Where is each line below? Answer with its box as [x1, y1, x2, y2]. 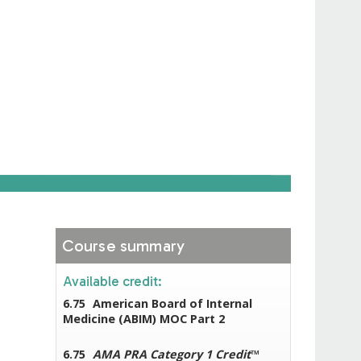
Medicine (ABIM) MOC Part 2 [62, 310, 225, 326]
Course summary [61, 235, 185, 255]
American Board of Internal [92, 295, 252, 311]
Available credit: [62, 272, 165, 289]
